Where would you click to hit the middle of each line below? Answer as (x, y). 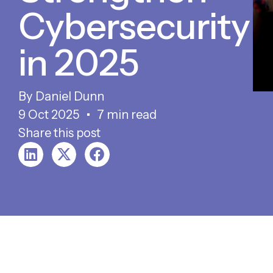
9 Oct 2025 (49, 115)
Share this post (59, 133)
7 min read (127, 115)
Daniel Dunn (70, 96)
